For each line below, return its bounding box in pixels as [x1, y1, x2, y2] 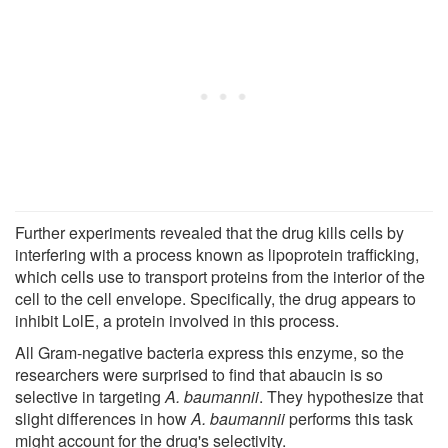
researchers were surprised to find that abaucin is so [15, 362, 383, 386]
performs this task [285, 406, 413, 430]
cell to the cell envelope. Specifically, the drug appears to [15, 286, 416, 310]
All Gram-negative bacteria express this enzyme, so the [15, 340, 404, 364]
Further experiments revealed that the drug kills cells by [15, 220, 404, 244]
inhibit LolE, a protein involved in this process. [15, 308, 339, 332]
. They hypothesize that [259, 384, 423, 408]
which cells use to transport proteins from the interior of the [15, 264, 425, 288]
